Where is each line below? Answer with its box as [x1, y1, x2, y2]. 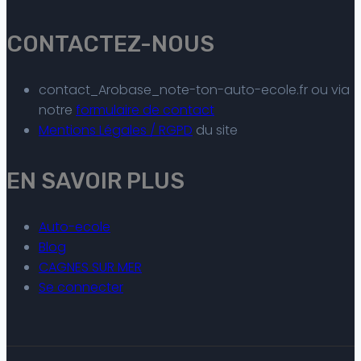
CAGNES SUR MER [39, 258, 142, 277]
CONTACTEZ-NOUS [6, 30, 214, 57]
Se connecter [39, 278, 123, 297]
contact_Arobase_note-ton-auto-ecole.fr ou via [39, 81, 350, 100]
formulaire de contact [76, 101, 214, 120]
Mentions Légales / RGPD [39, 121, 193, 140]
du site [193, 121, 238, 140]
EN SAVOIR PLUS [6, 168, 185, 195]
